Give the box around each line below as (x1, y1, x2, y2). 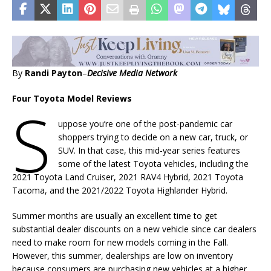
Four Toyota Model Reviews (12, 92, 132, 104)
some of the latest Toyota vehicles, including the (57, 157, 249, 169)
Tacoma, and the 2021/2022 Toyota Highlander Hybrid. (12, 184, 227, 196)
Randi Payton (25, 67, 82, 79)
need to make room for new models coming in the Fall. (12, 236, 228, 248)
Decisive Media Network (87, 67, 177, 79)
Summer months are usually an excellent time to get (12, 209, 217, 221)
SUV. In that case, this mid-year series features (57, 144, 240, 156)
